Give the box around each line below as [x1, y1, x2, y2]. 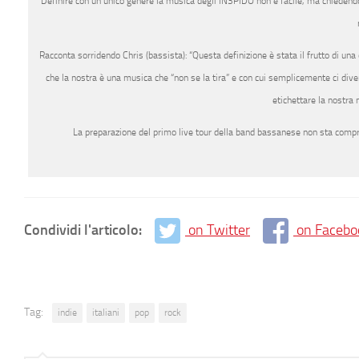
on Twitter [188, 220, 250, 239]
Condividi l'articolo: [24, 220, 145, 239]
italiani [92, 307, 119, 319]
